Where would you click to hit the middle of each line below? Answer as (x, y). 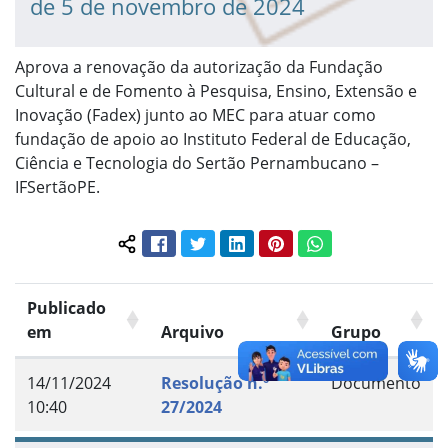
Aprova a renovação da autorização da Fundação (199, 67)
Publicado (66, 307)
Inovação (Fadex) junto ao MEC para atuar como (195, 115)
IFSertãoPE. (57, 187)
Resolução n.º (215, 382)
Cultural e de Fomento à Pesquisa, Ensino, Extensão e (216, 91)
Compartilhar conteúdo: (216, 254)
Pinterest (312, 241)
